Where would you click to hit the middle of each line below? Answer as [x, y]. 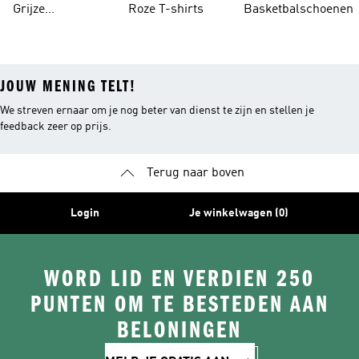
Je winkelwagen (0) [239, 213]
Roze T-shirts [166, 10]
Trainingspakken [60, 29]
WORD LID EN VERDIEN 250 [179, 279]
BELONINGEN [179, 330]
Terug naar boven [196, 173]
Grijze [29, 10]
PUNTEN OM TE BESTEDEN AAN [179, 305]
